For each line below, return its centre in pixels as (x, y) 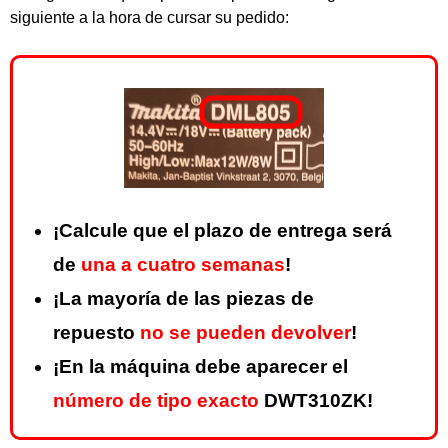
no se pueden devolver (245, 333)
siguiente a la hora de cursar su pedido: (149, 17)
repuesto (96, 333)
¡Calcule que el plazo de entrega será (222, 231)
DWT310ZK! (316, 401)
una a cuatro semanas (183, 265)
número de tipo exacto (156, 401)
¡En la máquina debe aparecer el (200, 367)
